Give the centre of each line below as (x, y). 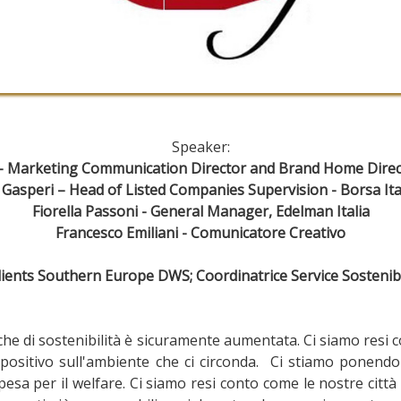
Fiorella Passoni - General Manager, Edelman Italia (200, 212)
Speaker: (200, 147)
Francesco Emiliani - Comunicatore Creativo (200, 233)
